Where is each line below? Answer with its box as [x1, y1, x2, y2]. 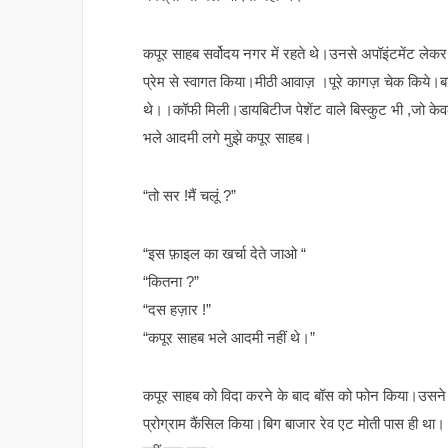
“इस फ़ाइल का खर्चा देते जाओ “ [143, 245, 306, 263]
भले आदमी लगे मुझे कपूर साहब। [143, 129, 312, 147]
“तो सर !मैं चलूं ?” [143, 187, 236, 205]
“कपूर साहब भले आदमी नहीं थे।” [143, 329, 315, 347]
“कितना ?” [143, 273, 199, 291]
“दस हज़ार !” [143, 301, 211, 319]
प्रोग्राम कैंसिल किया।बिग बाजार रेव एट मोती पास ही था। [143, 415, 445, 433]
